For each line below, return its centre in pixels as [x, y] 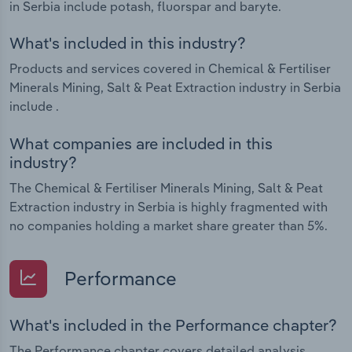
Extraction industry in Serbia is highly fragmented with [169, 206]
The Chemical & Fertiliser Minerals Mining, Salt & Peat [166, 187]
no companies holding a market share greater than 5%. [169, 225]
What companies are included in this [141, 143]
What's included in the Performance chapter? [173, 324]
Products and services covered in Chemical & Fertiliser [170, 69]
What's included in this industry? [128, 43]
